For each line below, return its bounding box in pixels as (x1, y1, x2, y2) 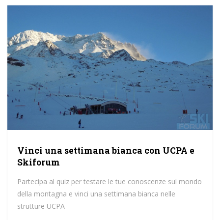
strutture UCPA (17, 201, 65, 211)
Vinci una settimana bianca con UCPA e (17, 145, 194, 156)
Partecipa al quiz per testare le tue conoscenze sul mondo (17, 177, 202, 186)
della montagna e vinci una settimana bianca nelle (17, 189, 175, 198)
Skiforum (17, 157, 60, 168)
